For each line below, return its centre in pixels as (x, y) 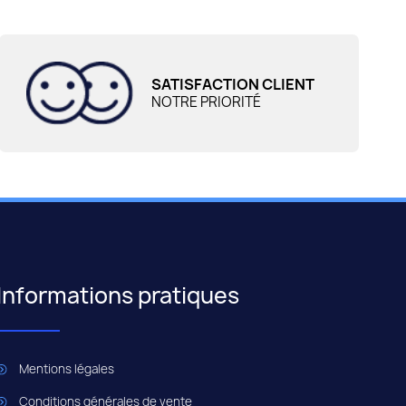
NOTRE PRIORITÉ (206, 102)
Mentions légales (66, 369)
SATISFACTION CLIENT (232, 85)
